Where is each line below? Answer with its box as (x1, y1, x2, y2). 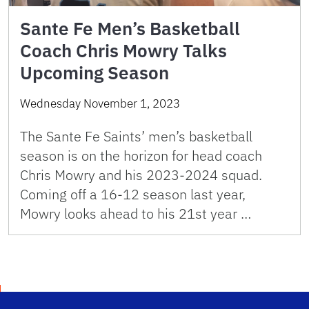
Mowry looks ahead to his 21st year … (20, 204, 251, 223)
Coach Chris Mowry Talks (20, 39, 227, 62)
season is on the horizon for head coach (20, 146, 262, 165)
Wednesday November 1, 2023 (20, 96, 180, 111)
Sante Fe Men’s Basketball (20, 17, 240, 40)
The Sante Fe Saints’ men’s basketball (20, 127, 252, 146)
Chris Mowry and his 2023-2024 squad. (20, 166, 262, 184)
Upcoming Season (20, 61, 169, 84)
